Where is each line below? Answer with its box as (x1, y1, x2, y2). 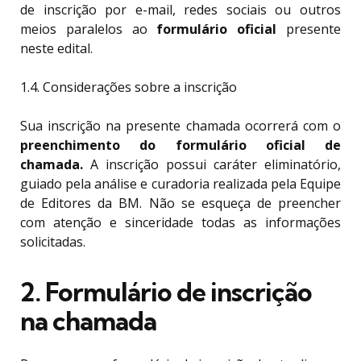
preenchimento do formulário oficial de (20, 136, 341, 155)
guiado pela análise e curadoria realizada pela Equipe (20, 175, 341, 193)
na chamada (20, 305, 156, 338)
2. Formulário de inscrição (20, 276, 312, 309)
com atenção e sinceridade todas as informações (20, 214, 341, 232)
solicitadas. (20, 233, 89, 251)
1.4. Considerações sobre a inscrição (20, 78, 237, 97)
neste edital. (20, 39, 93, 58)
